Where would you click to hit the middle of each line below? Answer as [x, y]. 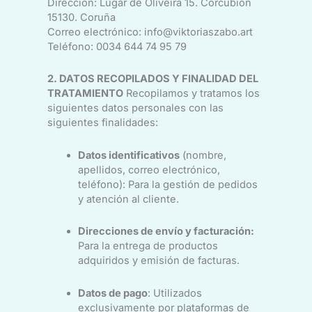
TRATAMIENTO [85, 94]
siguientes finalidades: [102, 123]
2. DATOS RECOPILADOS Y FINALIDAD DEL [153, 79]
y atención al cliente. [128, 199]
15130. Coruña [81, 17]
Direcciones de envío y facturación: [166, 232]
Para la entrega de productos [148, 246]
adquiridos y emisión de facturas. [158, 261]
